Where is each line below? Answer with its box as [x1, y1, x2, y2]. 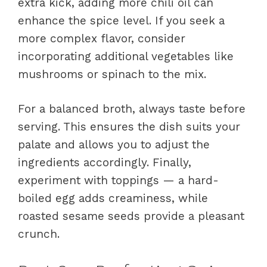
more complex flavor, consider [18, 31, 185, 45]
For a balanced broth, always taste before [18, 102, 246, 116]
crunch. [18, 227, 60, 241]
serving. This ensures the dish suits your [18, 120, 240, 134]
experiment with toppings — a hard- [18, 173, 219, 188]
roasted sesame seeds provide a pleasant [18, 209, 244, 223]
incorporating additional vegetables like [18, 49, 234, 63]
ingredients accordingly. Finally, [18, 156, 191, 170]
